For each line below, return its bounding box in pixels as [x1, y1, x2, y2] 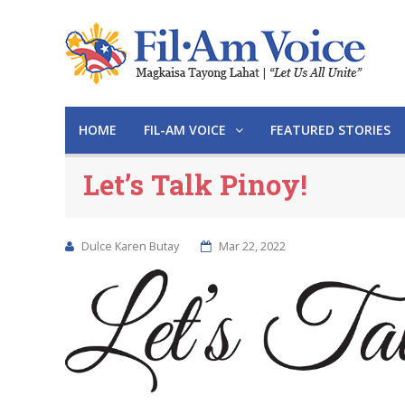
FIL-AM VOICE [144, 121, 230, 138]
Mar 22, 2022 [216, 239, 286, 254]
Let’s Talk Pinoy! [83, 166, 307, 202]
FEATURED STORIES [270, 121, 391, 138]
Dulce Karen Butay [81, 239, 179, 254]
